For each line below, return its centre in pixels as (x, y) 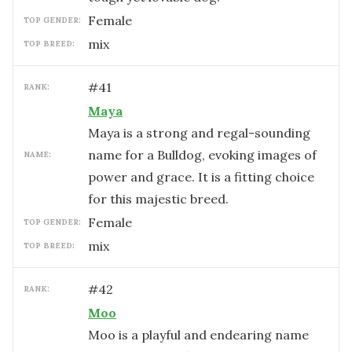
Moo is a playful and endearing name (198, 335)
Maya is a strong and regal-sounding (199, 133)
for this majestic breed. (158, 199)
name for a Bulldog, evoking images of (202, 155)
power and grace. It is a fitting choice (201, 177)
